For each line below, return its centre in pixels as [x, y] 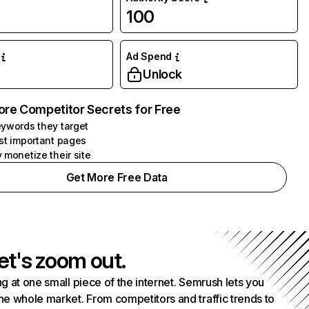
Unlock [163, 74]
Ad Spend [149, 56]
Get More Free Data [117, 177]
